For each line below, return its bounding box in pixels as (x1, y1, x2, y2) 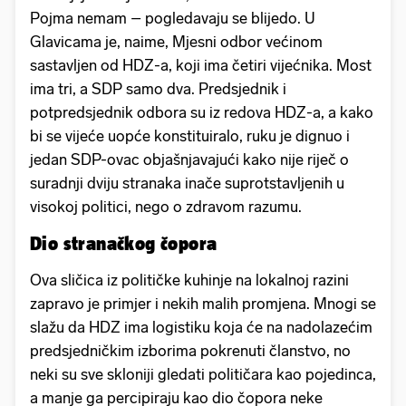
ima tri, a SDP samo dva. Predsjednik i (30, 79, 286, 98)
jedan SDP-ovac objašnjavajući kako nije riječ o (30, 150, 349, 169)
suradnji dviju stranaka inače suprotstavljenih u (30, 173, 344, 192)
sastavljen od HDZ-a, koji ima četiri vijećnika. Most (30, 55, 372, 74)
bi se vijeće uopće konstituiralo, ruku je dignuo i (30, 126, 350, 145)
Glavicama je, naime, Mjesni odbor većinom (30, 32, 323, 51)
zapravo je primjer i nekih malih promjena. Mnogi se (30, 294, 376, 313)
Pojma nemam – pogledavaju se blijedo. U (30, 8, 315, 27)
